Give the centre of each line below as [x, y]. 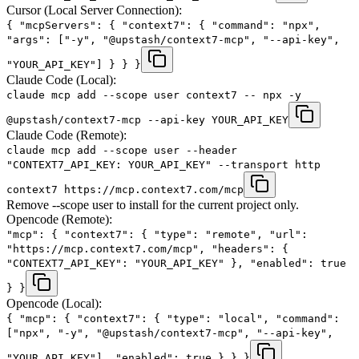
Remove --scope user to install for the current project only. [153, 204]
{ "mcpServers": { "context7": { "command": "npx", [163, 25]
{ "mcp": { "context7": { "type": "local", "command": [173, 318]
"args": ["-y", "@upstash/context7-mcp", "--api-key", [173, 39]
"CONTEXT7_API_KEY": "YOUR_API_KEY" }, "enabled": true [176, 263]
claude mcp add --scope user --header [122, 150]
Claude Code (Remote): [67, 135]
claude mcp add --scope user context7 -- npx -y [154, 95]
